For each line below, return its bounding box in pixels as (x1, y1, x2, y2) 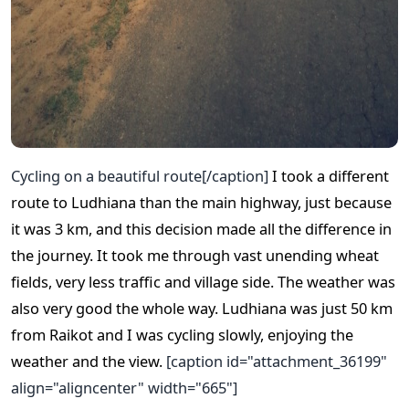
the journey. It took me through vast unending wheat (11, 244, 379, 266)
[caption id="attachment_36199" (163, 350, 387, 372)
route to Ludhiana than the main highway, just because (11, 191, 392, 213)
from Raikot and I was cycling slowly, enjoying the (11, 323, 353, 345)
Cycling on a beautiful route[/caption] (11, 164, 272, 186)
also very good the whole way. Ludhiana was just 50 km (11, 297, 393, 319)
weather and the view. (11, 350, 163, 372)
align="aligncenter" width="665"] (11, 376, 237, 398)
